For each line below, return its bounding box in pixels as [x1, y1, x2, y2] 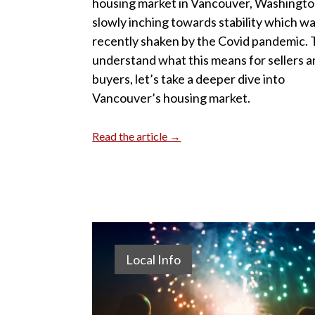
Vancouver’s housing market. [92, 89, 251, 105]
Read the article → [92, 129, 181, 143]
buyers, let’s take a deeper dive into [92, 70, 285, 86]
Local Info [126, 251, 181, 267]
